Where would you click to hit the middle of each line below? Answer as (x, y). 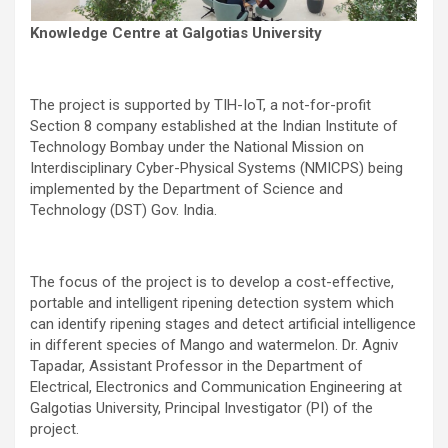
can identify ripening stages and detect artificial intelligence (223, 323)
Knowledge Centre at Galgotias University (176, 32)
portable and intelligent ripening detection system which (212, 302)
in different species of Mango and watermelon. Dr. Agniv (214, 344)
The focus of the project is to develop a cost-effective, (212, 281)
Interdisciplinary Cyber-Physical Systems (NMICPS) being (216, 167)
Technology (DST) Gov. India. (123, 209)
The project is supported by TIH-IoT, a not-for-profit (200, 104)
